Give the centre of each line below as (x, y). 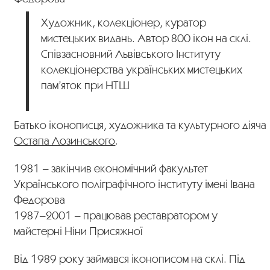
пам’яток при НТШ (86, 85)
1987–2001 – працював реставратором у (116, 215)
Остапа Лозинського (65, 140)
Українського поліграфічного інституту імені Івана (135, 184)
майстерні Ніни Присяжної (79, 231)
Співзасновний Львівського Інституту (131, 53)
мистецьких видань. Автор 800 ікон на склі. (146, 38)
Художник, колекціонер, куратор (124, 22)
